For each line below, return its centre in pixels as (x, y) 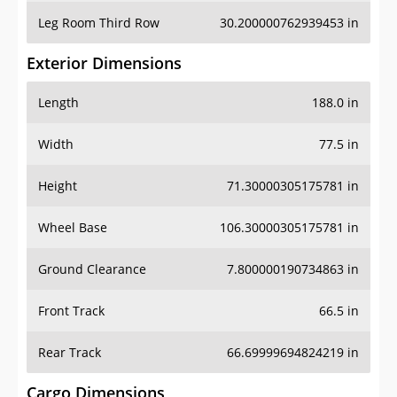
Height (58, 186)
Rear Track (70, 353)
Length (58, 103)
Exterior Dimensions (104, 63)
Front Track (71, 311)
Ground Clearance (92, 269)
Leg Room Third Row (99, 23)
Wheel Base (73, 228)
